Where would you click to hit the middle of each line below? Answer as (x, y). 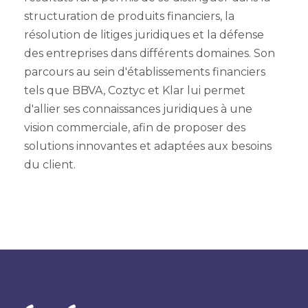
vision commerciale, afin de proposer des (135, 127)
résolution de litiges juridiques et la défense (144, 34)
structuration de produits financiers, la (129, 16)
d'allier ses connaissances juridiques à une (138, 109)
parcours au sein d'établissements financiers (145, 71)
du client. (50, 164)
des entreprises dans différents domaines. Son (150, 53)
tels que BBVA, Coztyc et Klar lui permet (135, 90)
